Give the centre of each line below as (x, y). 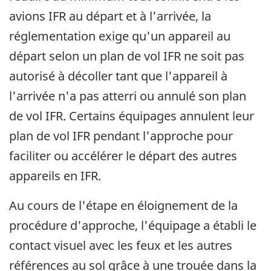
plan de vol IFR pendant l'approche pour (121, 136)
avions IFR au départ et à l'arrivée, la (110, 16)
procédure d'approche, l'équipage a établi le (133, 226)
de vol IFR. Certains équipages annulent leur (132, 116)
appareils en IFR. (55, 176)
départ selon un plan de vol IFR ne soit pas (127, 56)
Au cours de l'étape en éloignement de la (123, 206)
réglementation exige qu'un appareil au (120, 36)
